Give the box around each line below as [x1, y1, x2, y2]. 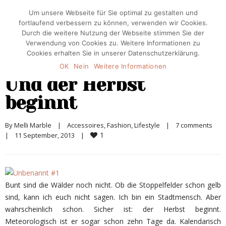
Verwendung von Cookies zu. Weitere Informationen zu [26, 39, 200, 47]
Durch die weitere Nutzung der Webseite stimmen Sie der [22, 29, 204, 37]
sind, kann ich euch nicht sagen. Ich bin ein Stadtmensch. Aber [5, 192, 221, 202]
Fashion [107, 121, 131, 130]
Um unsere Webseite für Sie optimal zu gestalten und [28, 9, 198, 17]
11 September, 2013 [15, 131, 81, 140]
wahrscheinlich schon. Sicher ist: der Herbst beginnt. [5, 204, 221, 214]
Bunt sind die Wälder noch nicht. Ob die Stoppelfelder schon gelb [5, 180, 221, 190]
